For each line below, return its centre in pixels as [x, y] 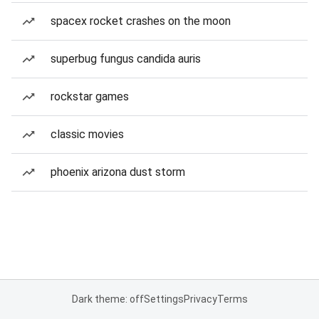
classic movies [87, 134]
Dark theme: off [108, 299]
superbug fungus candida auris [126, 59]
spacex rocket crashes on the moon [141, 21]
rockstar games [90, 96]
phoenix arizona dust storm [118, 172]
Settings [163, 299]
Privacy [200, 299]
